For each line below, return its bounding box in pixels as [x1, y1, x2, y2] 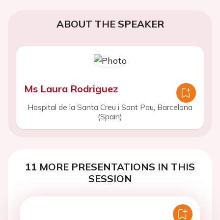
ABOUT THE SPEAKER [56, 18, 164, 30]
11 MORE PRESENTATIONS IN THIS [25, 161, 195, 173]
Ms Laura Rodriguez [24, 82, 118, 95]
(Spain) [98, 111, 122, 121]
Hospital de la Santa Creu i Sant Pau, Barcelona [27, 102, 192, 112]
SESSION [88, 172, 132, 185]
